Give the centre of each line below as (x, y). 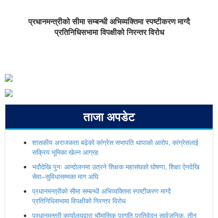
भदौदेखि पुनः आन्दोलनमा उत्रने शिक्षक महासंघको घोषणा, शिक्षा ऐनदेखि (116, 166)
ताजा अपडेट (109, 116)
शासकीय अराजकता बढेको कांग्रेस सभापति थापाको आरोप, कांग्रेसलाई (115, 142)
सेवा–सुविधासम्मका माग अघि (65, 176)
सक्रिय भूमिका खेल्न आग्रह (65, 152)
